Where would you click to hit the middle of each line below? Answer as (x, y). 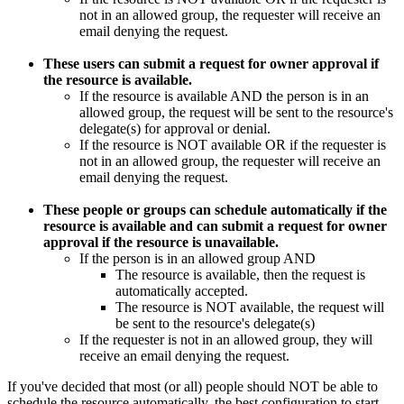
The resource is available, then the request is (240, 275)
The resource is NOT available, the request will (250, 308)
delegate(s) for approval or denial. (175, 129)
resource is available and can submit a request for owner (215, 226)
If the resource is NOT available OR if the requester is (233, 145)
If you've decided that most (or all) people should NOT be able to (193, 387)
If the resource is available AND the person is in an (224, 96)
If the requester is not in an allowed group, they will (226, 340)
